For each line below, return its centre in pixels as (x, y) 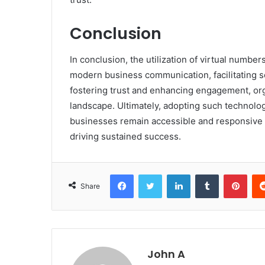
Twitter (174, 174)
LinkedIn (205, 174)
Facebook (151, 174)
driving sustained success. (125, 137)
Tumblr (231, 174)
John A (166, 254)
